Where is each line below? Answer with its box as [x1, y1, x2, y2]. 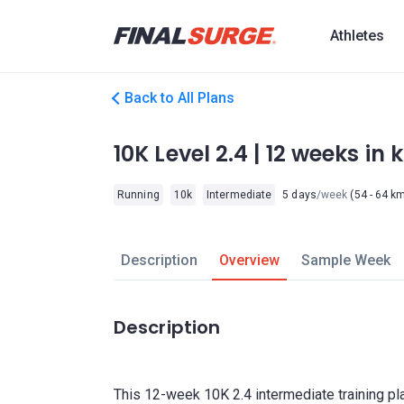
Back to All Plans [124, 89, 234, 106]
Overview [218, 252, 280, 269]
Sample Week [300, 252, 390, 269]
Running [117, 188, 160, 201]
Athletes [330, 27, 384, 44]
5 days [282, 188, 317, 201]
